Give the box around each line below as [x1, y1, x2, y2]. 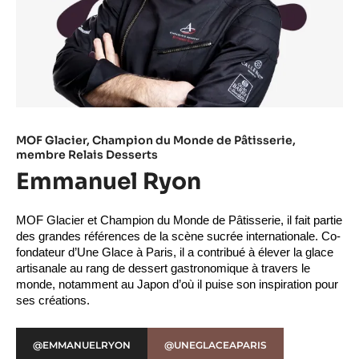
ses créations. [16, 293, 90, 307]
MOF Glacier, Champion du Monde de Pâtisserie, [16, 132, 296, 147]
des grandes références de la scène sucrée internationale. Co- [16, 229, 341, 243]
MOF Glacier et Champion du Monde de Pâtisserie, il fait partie [16, 213, 342, 227]
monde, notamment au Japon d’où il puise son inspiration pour [16, 277, 338, 291]
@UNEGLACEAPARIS [164, 338, 267, 351]
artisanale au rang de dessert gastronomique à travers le [16, 261, 310, 275]
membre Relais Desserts [16, 147, 158, 162]
